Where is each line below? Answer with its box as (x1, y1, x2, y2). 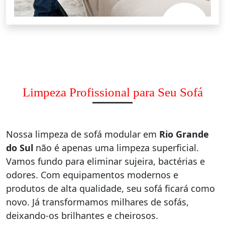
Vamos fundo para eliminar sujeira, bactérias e (6, 155, 205, 168)
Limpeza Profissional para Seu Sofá (22, 85, 203, 99)
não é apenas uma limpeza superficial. (33, 142, 199, 154)
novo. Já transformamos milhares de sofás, (6, 196, 189, 208)
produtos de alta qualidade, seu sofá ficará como (6, 182, 215, 195)
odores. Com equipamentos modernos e (6, 169, 178, 181)
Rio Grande (159, 128, 209, 141)
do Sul (6, 142, 33, 154)
